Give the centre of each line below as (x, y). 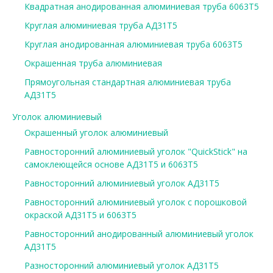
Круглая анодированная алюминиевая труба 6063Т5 (133, 44)
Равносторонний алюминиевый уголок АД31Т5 (122, 183)
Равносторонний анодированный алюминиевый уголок (139, 233)
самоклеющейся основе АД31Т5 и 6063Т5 (111, 164)
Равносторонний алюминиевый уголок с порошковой (135, 202)
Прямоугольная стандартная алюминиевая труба (127, 82)
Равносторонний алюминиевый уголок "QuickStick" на (136, 151)
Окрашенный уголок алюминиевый (96, 132)
